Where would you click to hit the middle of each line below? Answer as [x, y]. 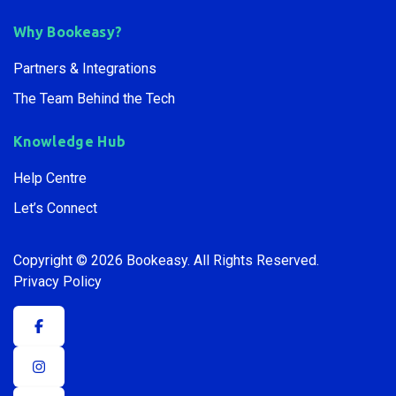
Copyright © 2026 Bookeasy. [102, 260]
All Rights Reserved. [256, 260]
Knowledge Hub [70, 141]
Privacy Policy [57, 281]
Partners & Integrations [85, 68]
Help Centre [50, 178]
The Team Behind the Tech [94, 98]
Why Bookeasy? [68, 31]
